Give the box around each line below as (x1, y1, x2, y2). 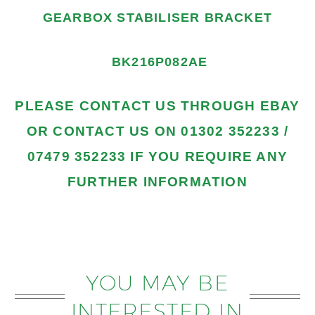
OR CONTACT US (26, 124, 155, 139)
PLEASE (15, 98, 79, 114)
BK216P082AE (107, 54, 208, 69)
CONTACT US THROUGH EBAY (79, 98, 300, 114)
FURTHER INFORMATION (67, 174, 247, 190)
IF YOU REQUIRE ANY (126, 149, 288, 165)
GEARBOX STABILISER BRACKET (42, 10, 273, 25)
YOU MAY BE (86, 269, 229, 295)
